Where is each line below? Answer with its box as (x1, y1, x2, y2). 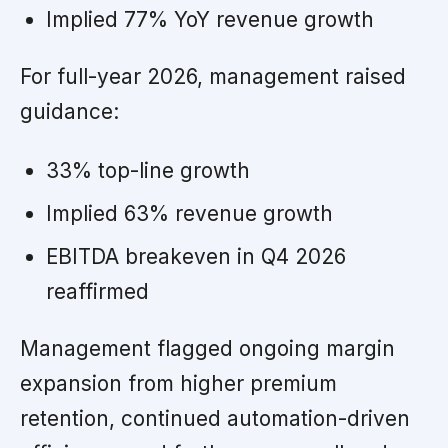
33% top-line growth (45, 157, 250, 183)
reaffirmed (45, 278, 149, 304)
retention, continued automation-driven (20, 405, 410, 431)
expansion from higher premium (20, 370, 337, 396)
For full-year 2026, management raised (20, 63, 406, 89)
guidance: (20, 98, 119, 124)
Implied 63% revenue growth (45, 200, 333, 226)
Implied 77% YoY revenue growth (45, 6, 374, 32)
